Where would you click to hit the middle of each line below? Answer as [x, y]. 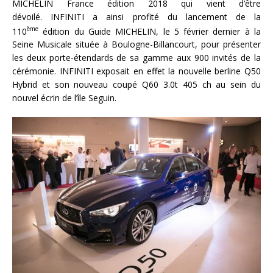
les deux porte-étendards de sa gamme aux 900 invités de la [136, 58]
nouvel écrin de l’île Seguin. [64, 98]
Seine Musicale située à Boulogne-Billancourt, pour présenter [136, 44]
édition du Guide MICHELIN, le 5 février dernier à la [150, 31]
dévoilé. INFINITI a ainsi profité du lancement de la [136, 16]
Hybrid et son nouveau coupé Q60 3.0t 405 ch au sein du [136, 85]
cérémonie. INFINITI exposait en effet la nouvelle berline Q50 [136, 71]
